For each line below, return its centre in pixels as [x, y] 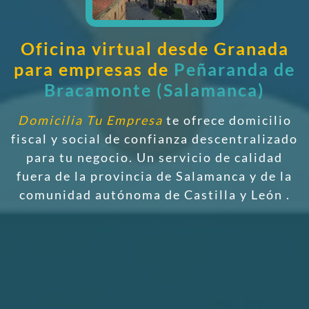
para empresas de [94, 69]
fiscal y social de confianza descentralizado [154, 139]
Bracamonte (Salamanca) [154, 90]
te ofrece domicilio [227, 120]
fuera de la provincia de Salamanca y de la [154, 176]
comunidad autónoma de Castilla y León [152, 195]
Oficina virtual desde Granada [154, 48]
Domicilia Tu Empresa [90, 120]
